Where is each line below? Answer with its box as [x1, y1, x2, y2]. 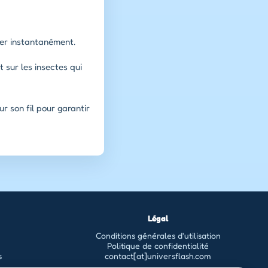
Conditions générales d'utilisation [95, 230, 221, 240]
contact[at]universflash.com [105, 250, 212, 261]
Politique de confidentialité [107, 240, 209, 251]
